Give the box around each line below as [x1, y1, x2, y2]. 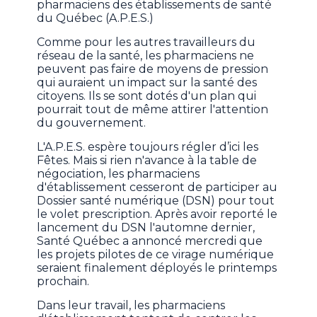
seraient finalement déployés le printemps [37, 261, 277, 275]
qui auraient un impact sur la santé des [37, 76, 258, 90]
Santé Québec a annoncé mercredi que [37, 234, 263, 248]
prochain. [37, 275, 90, 289]
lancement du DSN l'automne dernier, [37, 221, 255, 235]
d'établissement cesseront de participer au [37, 180, 278, 195]
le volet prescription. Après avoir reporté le [37, 207, 278, 221]
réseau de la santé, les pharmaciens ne [37, 49, 255, 63]
